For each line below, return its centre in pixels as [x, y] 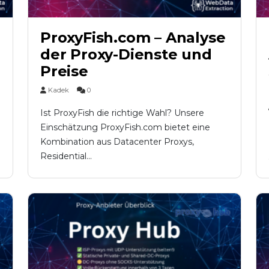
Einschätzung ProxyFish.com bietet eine [125, 128]
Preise [64, 71]
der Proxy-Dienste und [126, 55]
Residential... [66, 156]
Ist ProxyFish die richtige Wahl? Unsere [122, 113]
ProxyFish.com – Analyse [133, 38]
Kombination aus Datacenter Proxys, [117, 142]
